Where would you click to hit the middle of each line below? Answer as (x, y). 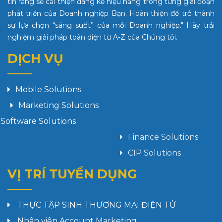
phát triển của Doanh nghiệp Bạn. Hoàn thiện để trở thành (111, 14)
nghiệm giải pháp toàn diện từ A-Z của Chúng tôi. (92, 37)
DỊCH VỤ (35, 59)
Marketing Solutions (55, 106)
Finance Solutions (51, 137)
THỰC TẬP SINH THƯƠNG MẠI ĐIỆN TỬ (96, 205)
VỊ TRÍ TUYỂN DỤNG (72, 174)
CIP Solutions (42, 153)
